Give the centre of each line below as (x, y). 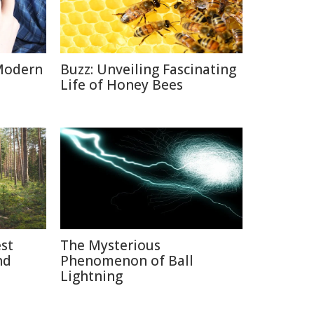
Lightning (91, 276)
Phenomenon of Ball (127, 261)
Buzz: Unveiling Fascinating (148, 69)
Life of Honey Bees (122, 85)
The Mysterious (110, 245)
